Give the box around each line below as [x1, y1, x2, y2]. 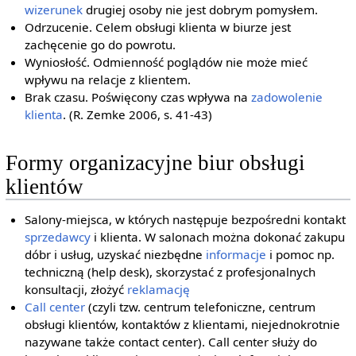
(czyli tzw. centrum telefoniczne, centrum [85, 299, 316, 315]
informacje [206, 246, 267, 263]
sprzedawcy [25, 229, 91, 246]
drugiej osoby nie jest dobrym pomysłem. [83, 2, 319, 18]
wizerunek [25, 2, 83, 18]
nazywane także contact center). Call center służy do [25, 334, 318, 350]
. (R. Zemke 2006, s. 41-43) [63, 106, 213, 123]
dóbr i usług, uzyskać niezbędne [25, 246, 207, 263]
